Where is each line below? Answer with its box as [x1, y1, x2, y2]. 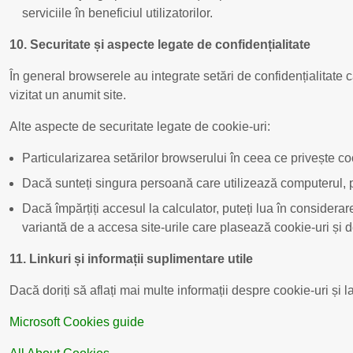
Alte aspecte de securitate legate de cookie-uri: [9, 119, 270, 133]
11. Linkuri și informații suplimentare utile [9, 251, 253, 266]
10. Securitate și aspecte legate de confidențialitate [9, 37, 310, 51]
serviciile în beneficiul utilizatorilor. [22, 6, 213, 20]
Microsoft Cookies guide [9, 314, 144, 329]
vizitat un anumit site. [9, 87, 126, 102]
